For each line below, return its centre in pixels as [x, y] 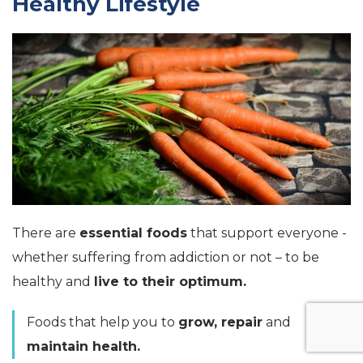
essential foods [133, 233]
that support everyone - [267, 233]
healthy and [53, 282]
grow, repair [220, 322]
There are [46, 233]
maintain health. [83, 347]
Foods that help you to [102, 322]
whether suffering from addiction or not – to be [166, 258]
